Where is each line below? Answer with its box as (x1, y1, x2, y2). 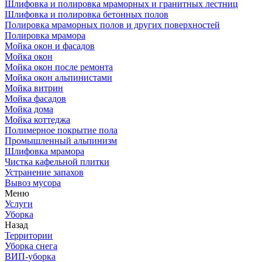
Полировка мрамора (5, 30, 85, 40)
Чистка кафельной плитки (5, 157, 109, 167)
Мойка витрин (5, 83, 63, 93)
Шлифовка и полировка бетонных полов (5, 9, 168, 19)
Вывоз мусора (5, 178, 61, 188)
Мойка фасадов (5, 94, 66, 104)
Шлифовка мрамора (5, 146, 84, 156)
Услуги (5, 199, 33, 209)
